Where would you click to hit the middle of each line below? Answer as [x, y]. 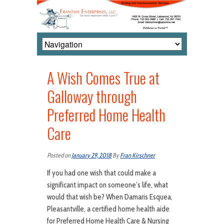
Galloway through [92, 96]
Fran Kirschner [137, 155]
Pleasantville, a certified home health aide [108, 209]
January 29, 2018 [91, 155]
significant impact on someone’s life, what [107, 185]
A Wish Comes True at [103, 78]
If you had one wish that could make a [101, 173]
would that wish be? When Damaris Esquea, [110, 197]
